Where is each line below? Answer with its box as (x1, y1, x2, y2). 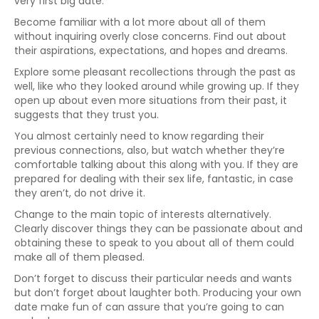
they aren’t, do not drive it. (14, 186, 145, 200)
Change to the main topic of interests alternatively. (14, 207, 271, 221)
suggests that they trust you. (14, 108, 159, 122)
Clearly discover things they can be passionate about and (14, 221, 303, 236)
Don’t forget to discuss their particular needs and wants (14, 271, 292, 286)
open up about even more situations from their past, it (14, 93, 287, 108)
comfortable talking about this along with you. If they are (14, 157, 298, 172)
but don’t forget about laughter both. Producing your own (14, 286, 301, 300)
